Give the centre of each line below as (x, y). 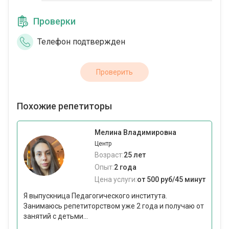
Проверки (54, 21)
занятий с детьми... (56, 216)
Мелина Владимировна (135, 133)
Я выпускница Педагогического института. (95, 196)
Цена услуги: (116, 180)
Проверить (114, 72)
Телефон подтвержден (81, 42)
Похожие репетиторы (64, 106)
